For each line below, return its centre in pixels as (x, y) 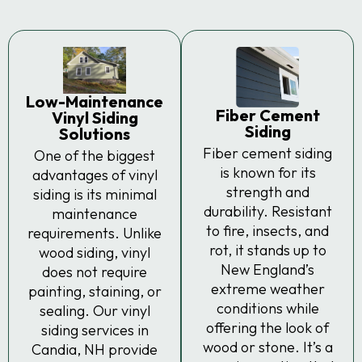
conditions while (267, 308)
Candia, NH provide (95, 350)
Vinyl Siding (95, 118)
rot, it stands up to (267, 250)
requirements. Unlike (95, 234)
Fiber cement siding (267, 153)
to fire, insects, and (267, 230)
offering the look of (267, 327)
